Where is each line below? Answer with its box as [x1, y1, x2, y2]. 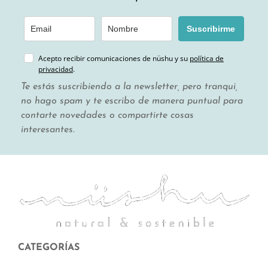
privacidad [38, 64, 73, 75]
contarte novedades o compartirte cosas [21, 111, 194, 121]
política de [190, 53, 224, 64]
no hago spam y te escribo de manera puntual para [21, 96, 243, 106]
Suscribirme [187, 24, 236, 34]
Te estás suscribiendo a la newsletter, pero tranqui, [21, 82, 237, 92]
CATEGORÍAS [18, 242, 80, 252]
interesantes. [21, 125, 75, 135]
